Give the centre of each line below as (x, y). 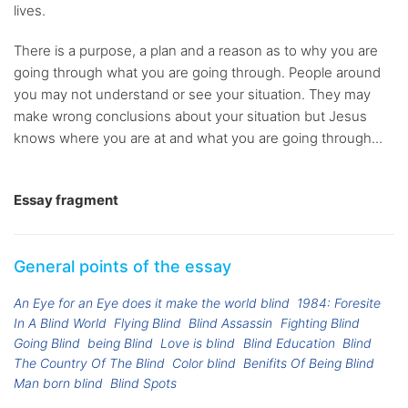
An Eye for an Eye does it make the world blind (152, 303)
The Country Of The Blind (89, 363)
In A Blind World (60, 323)
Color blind (204, 363)
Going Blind (47, 343)
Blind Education (289, 343)
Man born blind (58, 383)
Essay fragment (66, 200)
